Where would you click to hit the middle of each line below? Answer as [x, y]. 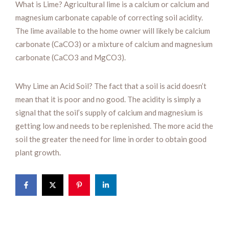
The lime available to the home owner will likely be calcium [113, 30]
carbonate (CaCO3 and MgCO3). [71, 57]
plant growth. [38, 152]
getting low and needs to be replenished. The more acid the [114, 125]
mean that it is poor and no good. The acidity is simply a [108, 99]
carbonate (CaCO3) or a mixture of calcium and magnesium [114, 44]
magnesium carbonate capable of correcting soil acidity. [109, 17]
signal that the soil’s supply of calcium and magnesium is [109, 112]
